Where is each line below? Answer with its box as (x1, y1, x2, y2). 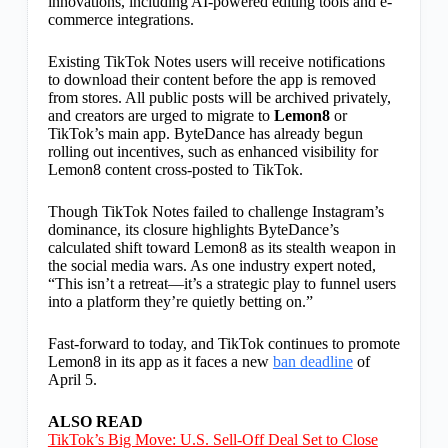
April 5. (47, 371, 97, 389)
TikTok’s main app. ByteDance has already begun (47, 125, 363, 143)
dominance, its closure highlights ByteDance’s (47, 221, 339, 239)
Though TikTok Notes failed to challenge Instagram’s (47, 203, 384, 221)
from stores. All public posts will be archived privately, (47, 89, 391, 107)
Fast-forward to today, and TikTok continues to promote (47, 335, 400, 353)
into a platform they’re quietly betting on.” (47, 293, 313, 311)
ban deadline (272, 353, 353, 371)
